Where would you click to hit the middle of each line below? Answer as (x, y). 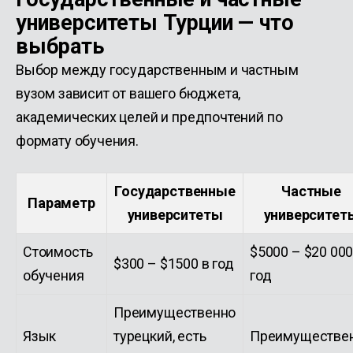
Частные (311, 191)
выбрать (60, 46)
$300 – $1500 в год (174, 264)
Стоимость (58, 252)
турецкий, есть (160, 336)
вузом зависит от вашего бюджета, (128, 93)
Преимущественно (175, 312)
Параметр (61, 203)
